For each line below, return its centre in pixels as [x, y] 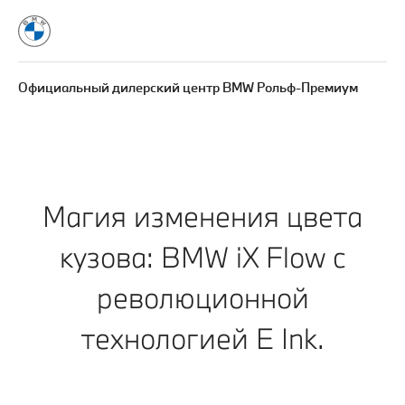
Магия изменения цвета [202, 216]
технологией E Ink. [202, 338]
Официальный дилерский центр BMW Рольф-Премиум [188, 87]
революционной [202, 297]
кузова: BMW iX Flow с [202, 257]
